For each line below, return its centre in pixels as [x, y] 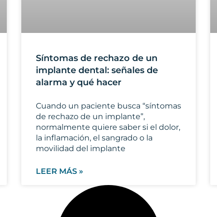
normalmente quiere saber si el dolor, [108, 127]
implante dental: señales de [97, 70]
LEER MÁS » [60, 171]
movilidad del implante [81, 149]
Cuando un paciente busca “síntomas [108, 106]
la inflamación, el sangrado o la [94, 138]
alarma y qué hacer [79, 83]
